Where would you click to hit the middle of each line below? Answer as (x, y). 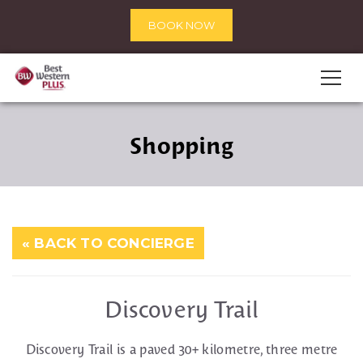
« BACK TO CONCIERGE (108, 243)
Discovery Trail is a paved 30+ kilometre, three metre (181, 350)
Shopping (181, 146)
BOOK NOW (181, 25)
